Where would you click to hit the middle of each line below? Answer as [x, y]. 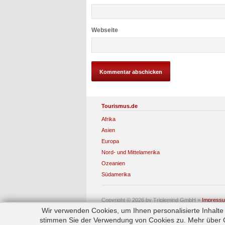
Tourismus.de [120, 106]
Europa [110, 141]
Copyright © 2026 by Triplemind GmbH [149, 200]
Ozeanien [113, 163]
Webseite [105, 30]
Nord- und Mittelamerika [131, 152]
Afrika [108, 119]
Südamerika [116, 174]
